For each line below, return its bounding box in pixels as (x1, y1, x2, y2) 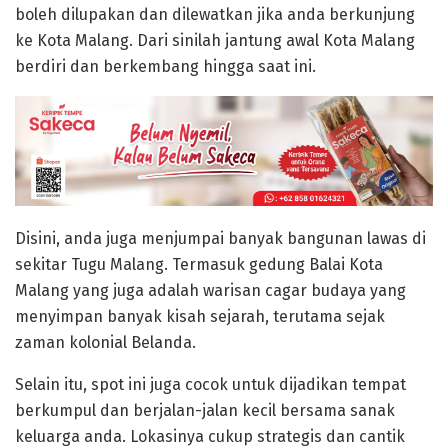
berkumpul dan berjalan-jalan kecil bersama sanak (15, 401, 395, 421)
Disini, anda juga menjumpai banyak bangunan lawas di (15, 229, 426, 249)
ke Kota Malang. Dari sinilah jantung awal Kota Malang (15, 31, 415, 51)
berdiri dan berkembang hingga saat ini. (15, 57, 316, 77)
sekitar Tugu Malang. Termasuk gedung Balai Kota (15, 255, 383, 275)
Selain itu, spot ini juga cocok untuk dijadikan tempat (15, 375, 406, 395)
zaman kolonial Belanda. (15, 333, 196, 353)
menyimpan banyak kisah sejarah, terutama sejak (15, 307, 385, 327)
